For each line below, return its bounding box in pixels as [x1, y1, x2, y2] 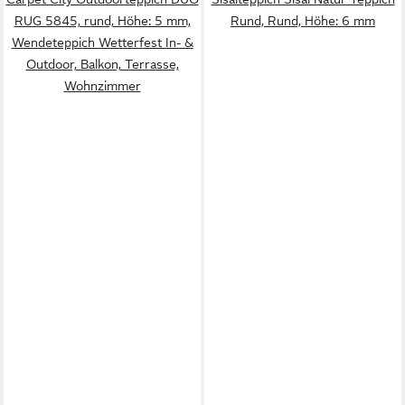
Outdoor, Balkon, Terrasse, [25, 57, 179, 71]
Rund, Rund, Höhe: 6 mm [231, 14, 375, 28]
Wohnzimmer [63, 79, 141, 93]
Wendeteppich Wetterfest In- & [11, 35, 193, 50]
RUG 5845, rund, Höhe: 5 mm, [14, 14, 191, 28]
